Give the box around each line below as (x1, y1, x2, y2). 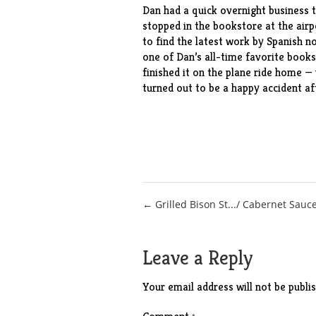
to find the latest (142, 34, 226, 49)
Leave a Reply (142, 245, 253, 270)
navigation (141, 221, 250, 253)
